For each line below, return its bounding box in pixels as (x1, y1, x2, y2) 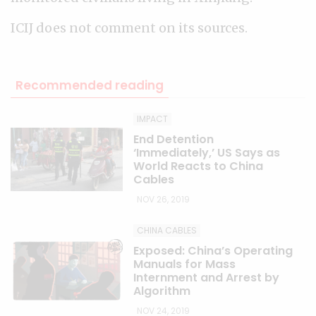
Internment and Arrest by (133, 269, 280, 286)
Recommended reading (16, 77, 164, 94)
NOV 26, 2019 (136, 193, 190, 205)
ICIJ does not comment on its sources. (11, 20, 248, 36)
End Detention (133, 131, 214, 147)
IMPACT (136, 113, 168, 125)
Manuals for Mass (133, 256, 236, 272)
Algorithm (133, 283, 191, 299)
